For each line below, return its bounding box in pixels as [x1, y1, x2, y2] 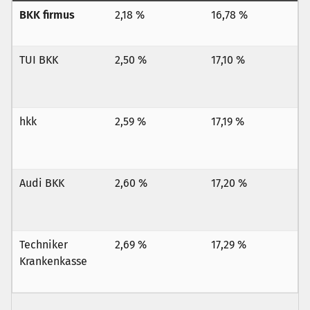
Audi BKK [19, 176, 64, 190]
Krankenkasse [19, 255, 87, 268]
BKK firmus [19, 8, 75, 21]
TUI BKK [19, 53, 58, 66]
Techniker [19, 238, 68, 251]
